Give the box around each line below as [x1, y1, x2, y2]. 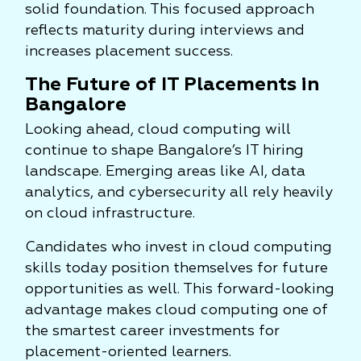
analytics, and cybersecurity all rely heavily [25, 185, 333, 200]
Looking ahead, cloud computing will [25, 122, 291, 137]
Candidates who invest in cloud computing [25, 240, 332, 255]
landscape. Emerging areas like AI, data [25, 164, 305, 179]
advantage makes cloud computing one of [25, 303, 328, 317]
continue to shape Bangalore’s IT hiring [25, 143, 304, 158]
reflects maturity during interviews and [25, 23, 305, 38]
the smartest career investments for [25, 324, 280, 338]
